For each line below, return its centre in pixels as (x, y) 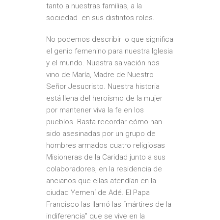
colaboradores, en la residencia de (104, 169)
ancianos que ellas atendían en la (101, 181)
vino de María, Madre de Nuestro (100, 75)
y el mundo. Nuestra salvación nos (103, 63)
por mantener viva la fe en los (95, 110)
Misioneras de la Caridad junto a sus (106, 157)
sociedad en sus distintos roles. (100, 18)
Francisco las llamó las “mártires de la (109, 204)
